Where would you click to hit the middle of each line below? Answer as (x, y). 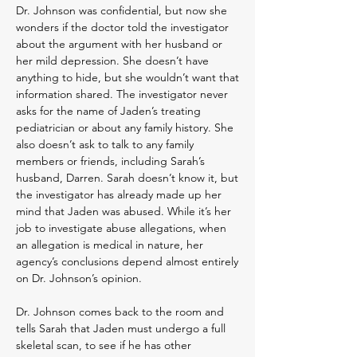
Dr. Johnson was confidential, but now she (122, 10)
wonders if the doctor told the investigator (122, 27)
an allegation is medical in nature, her (110, 245)
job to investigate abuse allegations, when (121, 228)
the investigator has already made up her (119, 194)
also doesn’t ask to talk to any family (105, 144)
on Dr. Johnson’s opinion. (80, 278)
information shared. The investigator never (122, 94)
